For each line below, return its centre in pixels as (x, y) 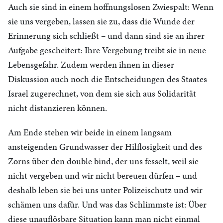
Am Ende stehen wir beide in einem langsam (90, 132)
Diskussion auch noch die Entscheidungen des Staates (108, 79)
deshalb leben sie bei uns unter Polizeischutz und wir (105, 190)
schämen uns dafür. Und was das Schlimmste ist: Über (107, 204)
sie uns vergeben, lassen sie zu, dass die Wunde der (101, 21)
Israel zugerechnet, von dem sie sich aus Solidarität (102, 93)
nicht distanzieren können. (57, 108)
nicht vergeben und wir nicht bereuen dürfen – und (103, 175)
